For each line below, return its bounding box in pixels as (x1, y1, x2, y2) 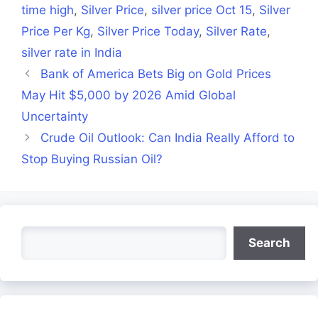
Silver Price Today (97, 24, 199, 38)
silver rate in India (21, 45, 122, 60)
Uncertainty (21, 109, 88, 124)
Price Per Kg (21, 24, 90, 38)
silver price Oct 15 (151, 3, 252, 17)
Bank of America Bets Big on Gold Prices (40, 67, 272, 81)
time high (21, 3, 74, 17)
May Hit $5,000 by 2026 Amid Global (21, 88, 236, 102)
